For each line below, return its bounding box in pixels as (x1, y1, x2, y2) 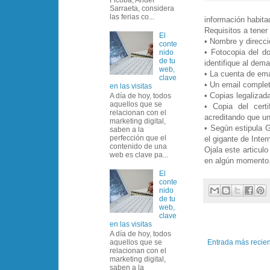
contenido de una (110, 142, 167, 151)
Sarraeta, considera (110, 4, 174, 13)
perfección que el (110, 133, 166, 142)
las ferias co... (110, 12, 154, 21)
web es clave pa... (110, 150, 168, 159)
